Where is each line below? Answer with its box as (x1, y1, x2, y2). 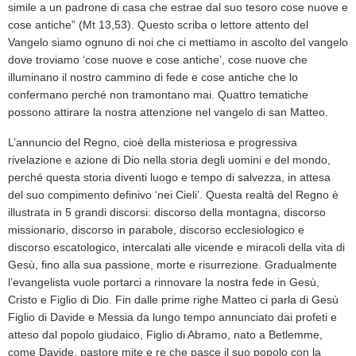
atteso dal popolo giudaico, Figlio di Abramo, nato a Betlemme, (8, 328, 323, 342)
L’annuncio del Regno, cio (8, 136, 137, 149)
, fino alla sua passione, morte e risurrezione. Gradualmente (35, 258, 337, 272)
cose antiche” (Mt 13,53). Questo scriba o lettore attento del (8, 18, 308, 32)
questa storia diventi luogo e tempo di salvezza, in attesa (43, 171, 331, 184)
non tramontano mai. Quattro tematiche (106, 88, 308, 102)
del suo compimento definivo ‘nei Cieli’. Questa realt (8, 188, 268, 202)
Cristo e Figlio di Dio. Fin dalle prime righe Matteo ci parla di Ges (8, 293, 332, 307)
